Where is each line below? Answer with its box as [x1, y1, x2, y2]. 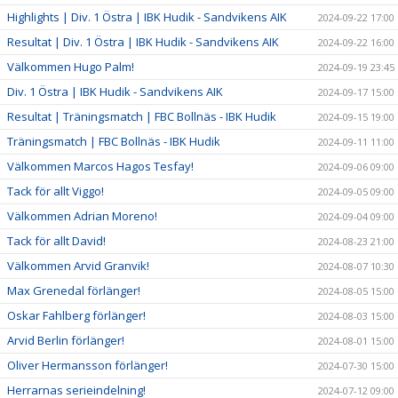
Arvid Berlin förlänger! [7, 331, 124, 348]
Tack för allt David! [7, 232, 106, 249]
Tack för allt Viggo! [7, 182, 104, 199]
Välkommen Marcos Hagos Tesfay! [7, 157, 194, 174]
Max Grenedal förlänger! [7, 282, 140, 298]
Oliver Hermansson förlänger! [7, 356, 168, 373]
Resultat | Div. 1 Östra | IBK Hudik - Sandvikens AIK [7, 33, 279, 50]
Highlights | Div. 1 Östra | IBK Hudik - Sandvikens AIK [7, 8, 287, 25]
